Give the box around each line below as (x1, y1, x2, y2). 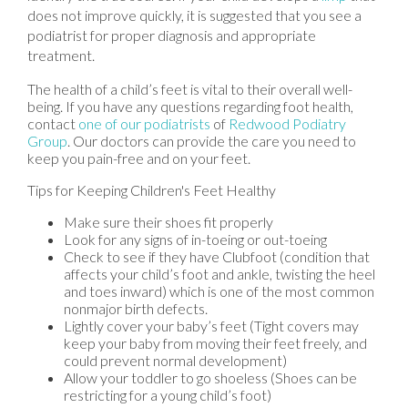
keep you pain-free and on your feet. (27, 149, 250, 168)
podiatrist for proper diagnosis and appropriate (27, 26, 316, 45)
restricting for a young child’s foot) (64, 386, 271, 404)
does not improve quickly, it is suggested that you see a (27, 6, 362, 25)
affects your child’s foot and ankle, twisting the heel (64, 265, 375, 283)
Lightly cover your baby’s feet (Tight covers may (64, 317, 359, 335)
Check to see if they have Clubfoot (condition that (64, 248, 370, 266)
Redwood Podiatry (229, 115, 346, 133)
